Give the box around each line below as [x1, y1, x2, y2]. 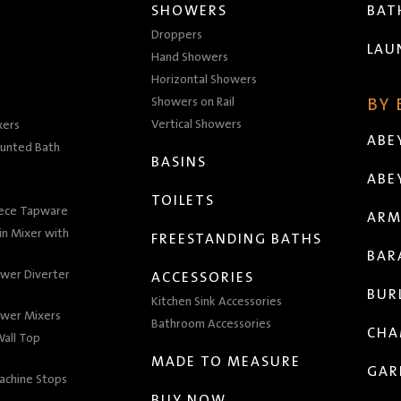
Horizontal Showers [151, 73, 257, 88]
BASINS [151, 154, 207, 171]
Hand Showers [151, 50, 228, 65]
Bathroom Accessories [151, 317, 271, 332]
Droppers [151, 28, 202, 43]
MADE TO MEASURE [151, 354, 301, 371]
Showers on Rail [151, 95, 235, 110]
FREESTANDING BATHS [151, 231, 322, 248]
